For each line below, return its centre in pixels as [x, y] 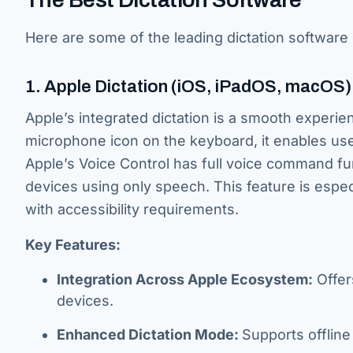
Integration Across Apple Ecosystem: [185, 279]
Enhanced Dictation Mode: [149, 334]
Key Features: [73, 245]
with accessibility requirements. [132, 209]
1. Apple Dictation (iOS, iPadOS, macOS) [188, 87]
